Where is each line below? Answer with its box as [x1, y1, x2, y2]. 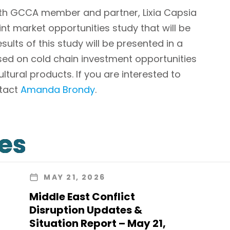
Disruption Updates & [29, 203, 143, 218]
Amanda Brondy [21, 83, 95, 97]
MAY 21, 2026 [44, 172, 106, 183]
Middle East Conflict [29, 189, 136, 204]
